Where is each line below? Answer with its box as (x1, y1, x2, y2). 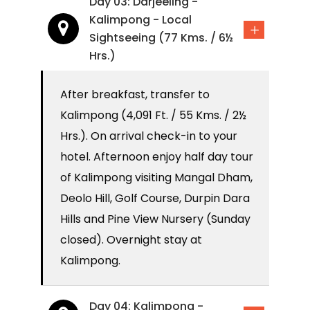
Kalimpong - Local (89, 12, 192, 28)
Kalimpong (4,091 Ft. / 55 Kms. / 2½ (60, 107, 246, 124)
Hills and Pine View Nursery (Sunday (60, 211, 250, 228)
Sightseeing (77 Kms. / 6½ (89, 30, 233, 46)
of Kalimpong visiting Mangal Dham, (60, 170, 253, 186)
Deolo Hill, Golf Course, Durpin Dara (60, 190, 250, 207)
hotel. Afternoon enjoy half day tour (60, 149, 253, 165)
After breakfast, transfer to (60, 86, 210, 103)
